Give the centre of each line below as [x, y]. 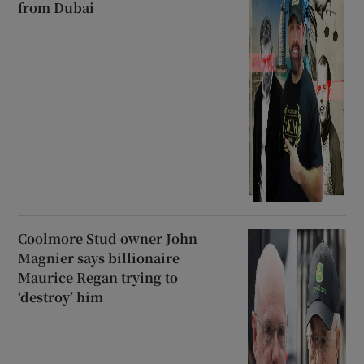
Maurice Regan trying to [98, 277]
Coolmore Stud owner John [108, 238]
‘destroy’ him [61, 297]
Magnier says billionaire [99, 258]
